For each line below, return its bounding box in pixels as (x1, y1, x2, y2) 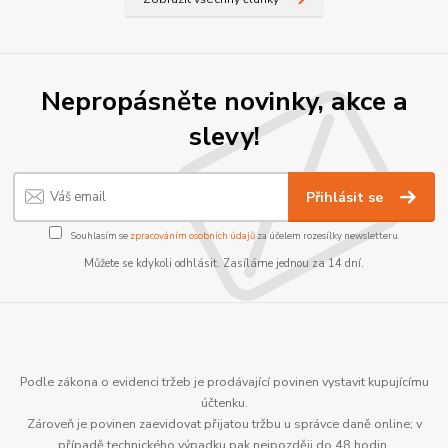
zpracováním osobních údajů (129, 229, 255, 243)
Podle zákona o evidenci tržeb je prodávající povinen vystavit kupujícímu (19, 373, 429, 391)
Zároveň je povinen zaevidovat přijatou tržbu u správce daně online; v (26, 415, 422, 433)
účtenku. (200, 394, 248, 412)
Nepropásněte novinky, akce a (40, 83, 408, 120)
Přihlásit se (306, 187, 388, 207)
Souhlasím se (68, 229, 130, 243)
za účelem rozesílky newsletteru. (254, 229, 400, 243)
